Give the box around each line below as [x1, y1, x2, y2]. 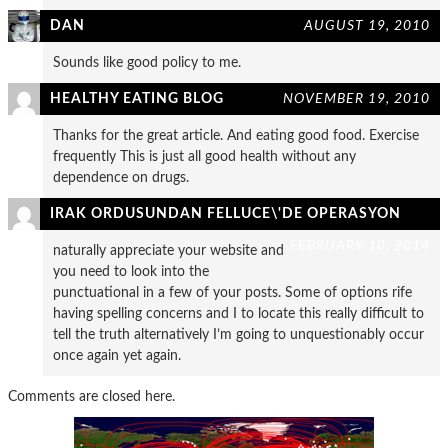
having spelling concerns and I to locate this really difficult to [53, 306, 424, 321]
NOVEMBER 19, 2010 [283, 91, 430, 106]
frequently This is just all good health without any [53, 149, 356, 164]
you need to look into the [53, 264, 209, 279]
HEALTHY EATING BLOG [50, 91, 224, 106]
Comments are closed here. [8, 389, 175, 404]
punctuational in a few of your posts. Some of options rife [53, 285, 412, 300]
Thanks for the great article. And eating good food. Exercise [53, 128, 419, 143]
